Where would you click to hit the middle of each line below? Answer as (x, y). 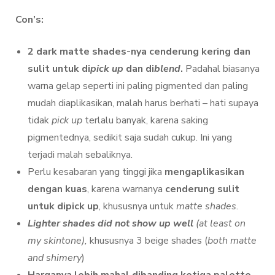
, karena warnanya (126, 189)
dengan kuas (57, 189)
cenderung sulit (202, 189)
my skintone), (59, 241)
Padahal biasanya (223, 69)
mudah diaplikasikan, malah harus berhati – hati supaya (143, 103)
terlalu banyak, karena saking (146, 121)
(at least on (219, 224)
